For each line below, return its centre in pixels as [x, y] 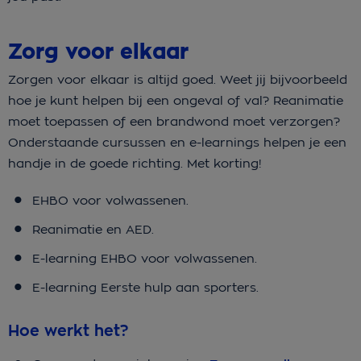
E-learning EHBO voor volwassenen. [145, 258]
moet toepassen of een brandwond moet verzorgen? [174, 121]
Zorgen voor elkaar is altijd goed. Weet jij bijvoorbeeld [178, 79]
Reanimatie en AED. [93, 229]
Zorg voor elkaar [98, 52]
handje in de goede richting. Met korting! [135, 163]
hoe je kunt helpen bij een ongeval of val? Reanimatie [176, 100]
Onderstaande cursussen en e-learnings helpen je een [177, 142]
